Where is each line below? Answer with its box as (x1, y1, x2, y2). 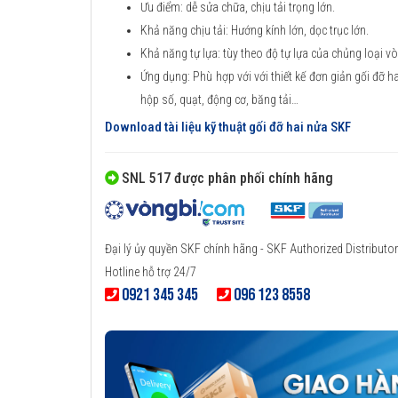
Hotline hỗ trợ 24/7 (105, 265, 196, 280)
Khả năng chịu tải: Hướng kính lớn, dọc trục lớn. (140, 23, 371, 38)
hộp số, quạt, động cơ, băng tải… (140, 92, 298, 107)
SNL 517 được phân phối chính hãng (122, 170, 333, 187)
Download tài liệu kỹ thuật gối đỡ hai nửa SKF (105, 119, 351, 136)
